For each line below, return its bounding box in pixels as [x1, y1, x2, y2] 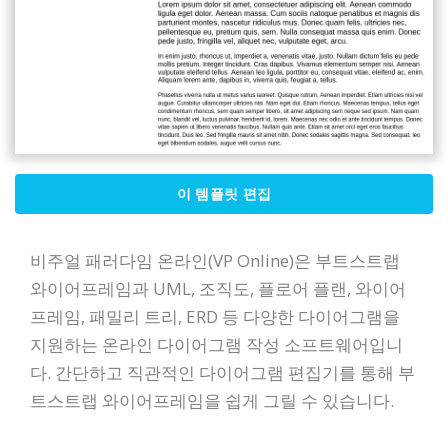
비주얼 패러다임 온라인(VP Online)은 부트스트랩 [30, 249, 400, 273]
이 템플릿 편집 [176, 184, 272, 204]
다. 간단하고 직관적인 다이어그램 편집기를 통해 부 [30, 361, 415, 385]
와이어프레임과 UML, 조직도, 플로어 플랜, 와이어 [30, 277, 406, 301]
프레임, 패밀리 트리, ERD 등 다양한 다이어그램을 [30, 305, 400, 329]
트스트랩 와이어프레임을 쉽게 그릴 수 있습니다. [30, 389, 394, 413]
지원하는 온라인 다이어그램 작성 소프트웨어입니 [30, 333, 403, 357]
